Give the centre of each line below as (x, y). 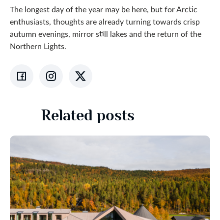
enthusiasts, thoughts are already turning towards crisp (105, 21)
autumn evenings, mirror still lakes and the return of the (106, 34)
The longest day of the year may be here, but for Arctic (104, 9)
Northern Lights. (38, 46)
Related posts (88, 115)
